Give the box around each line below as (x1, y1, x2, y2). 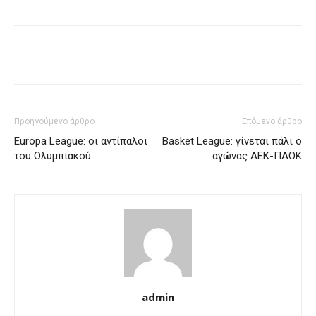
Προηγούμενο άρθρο (14, 116, 95, 126)
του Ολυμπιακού (14, 149, 91, 162)
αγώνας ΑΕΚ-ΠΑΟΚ (212, 149, 302, 162)
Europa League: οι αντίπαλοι (14, 134, 147, 147)
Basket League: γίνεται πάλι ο (162, 134, 302, 147)
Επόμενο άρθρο (242, 116, 302, 126)
